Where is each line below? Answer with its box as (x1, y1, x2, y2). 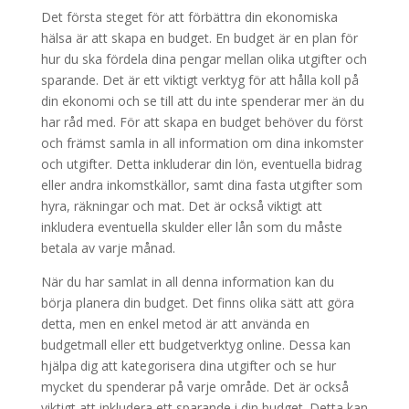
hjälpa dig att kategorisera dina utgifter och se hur (40, 357, 336, 375)
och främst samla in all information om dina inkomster (40, 134, 363, 152)
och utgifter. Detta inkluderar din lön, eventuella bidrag (40, 155, 362, 173)
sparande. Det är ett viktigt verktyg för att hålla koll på (40, 71, 359, 89)
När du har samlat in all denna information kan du (40, 273, 334, 291)
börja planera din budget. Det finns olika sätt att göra (40, 294, 354, 312)
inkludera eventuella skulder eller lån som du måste (40, 218, 342, 236)
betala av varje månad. (40, 239, 175, 257)
